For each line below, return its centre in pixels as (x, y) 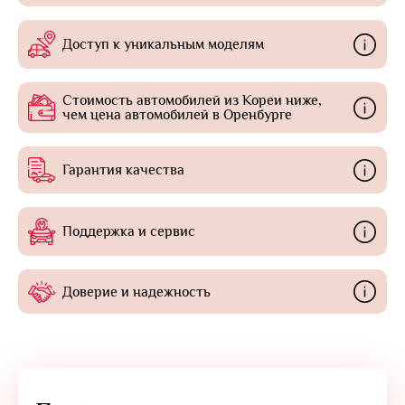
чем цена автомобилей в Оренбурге (177, 115)
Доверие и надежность (137, 292)
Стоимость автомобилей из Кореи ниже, (192, 101)
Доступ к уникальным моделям (163, 45)
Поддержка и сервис (129, 232)
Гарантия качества (123, 170)
